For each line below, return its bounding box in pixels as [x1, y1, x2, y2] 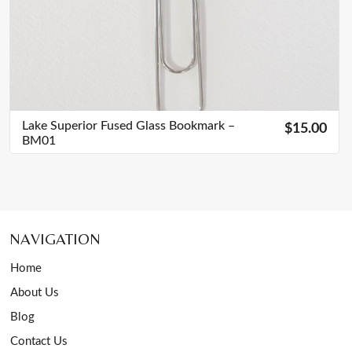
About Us [10, 287, 59, 299]
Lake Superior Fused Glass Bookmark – [22, 119, 235, 132]
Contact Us [10, 335, 68, 348]
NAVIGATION [9, 229, 101, 248]
